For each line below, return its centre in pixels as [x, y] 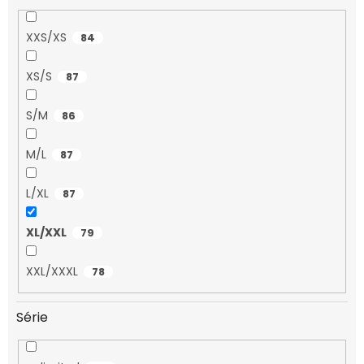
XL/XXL [46, 233]
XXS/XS [46, 38]
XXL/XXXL [52, 272]
